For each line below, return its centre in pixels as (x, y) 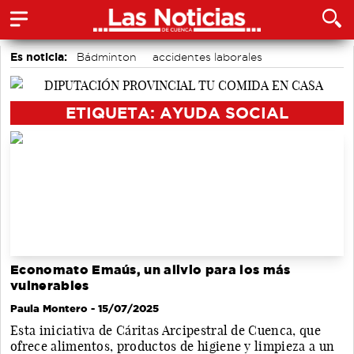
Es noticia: (39, 57)
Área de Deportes (65, 76)
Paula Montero (51, 309)
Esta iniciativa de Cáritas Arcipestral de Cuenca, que (166, 331)
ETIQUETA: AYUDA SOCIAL (177, 112)
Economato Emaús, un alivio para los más (151, 270)
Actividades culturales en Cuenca (219, 76)
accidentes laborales (207, 57)
